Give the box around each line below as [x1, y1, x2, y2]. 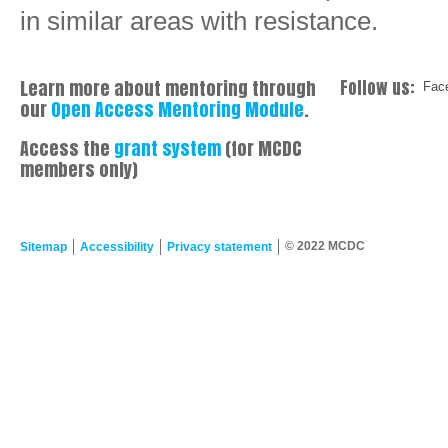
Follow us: [340, 75, 415, 101]
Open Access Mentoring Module [51, 96, 304, 123]
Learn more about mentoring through [20, 75, 316, 102]
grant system [114, 135, 221, 162]
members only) [20, 156, 138, 183]
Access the [20, 135, 114, 162]
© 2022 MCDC [285, 239, 365, 253]
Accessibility [80, 240, 154, 254]
